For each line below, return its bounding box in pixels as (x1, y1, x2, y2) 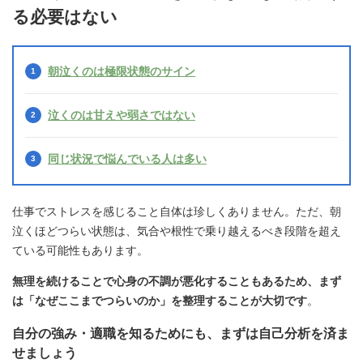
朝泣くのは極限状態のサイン (48, 65, 195, 79)
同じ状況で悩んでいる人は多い (48, 152, 207, 166)
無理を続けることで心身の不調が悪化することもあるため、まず (12, 274, 341, 288)
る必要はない (12, 6, 117, 26)
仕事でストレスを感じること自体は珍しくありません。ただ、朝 (12, 204, 341, 218)
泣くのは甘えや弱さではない (48, 109, 195, 122)
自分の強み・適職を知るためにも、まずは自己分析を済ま (12, 326, 349, 341)
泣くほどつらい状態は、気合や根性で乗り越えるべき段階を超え (12, 224, 341, 237)
